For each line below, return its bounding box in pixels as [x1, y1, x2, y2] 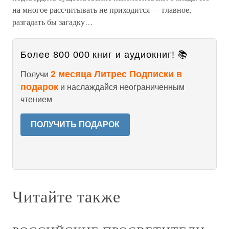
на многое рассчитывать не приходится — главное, [12, 4, 191, 15]
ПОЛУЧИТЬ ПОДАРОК [31, 120, 120, 129]
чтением [20, 95, 52, 104]
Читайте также [12, 185, 121, 207]
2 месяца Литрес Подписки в [51, 69, 182, 79]
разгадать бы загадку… [12, 16, 93, 27]
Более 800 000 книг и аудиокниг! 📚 [20, 50, 188, 60]
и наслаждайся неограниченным [58, 83, 185, 91]
